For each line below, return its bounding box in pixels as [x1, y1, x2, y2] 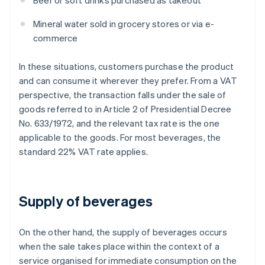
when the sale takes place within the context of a [19, 240, 219, 253]
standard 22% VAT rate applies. [19, 146, 148, 158]
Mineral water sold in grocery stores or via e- [33, 18, 215, 30]
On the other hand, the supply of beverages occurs [19, 226, 227, 238]
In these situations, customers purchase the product [19, 60, 234, 73]
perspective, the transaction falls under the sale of [19, 89, 227, 101]
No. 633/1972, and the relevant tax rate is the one [19, 117, 220, 130]
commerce [33, 32, 78, 44]
